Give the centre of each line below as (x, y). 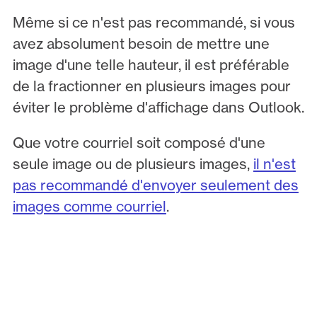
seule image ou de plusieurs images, (133, 164)
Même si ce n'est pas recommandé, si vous (154, 22)
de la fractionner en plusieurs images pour (151, 86)
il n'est (274, 164)
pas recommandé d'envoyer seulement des (155, 185)
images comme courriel (89, 207)
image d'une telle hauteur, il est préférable (151, 64)
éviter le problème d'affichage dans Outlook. (158, 107)
